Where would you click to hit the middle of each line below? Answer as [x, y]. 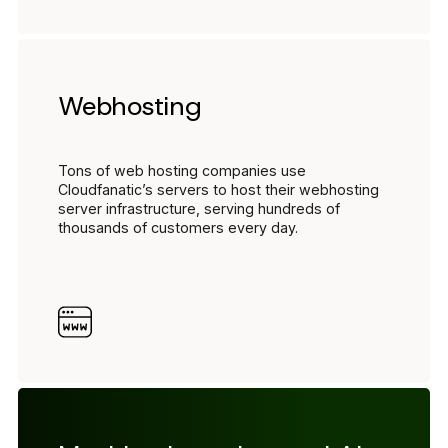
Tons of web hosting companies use [182, 170]
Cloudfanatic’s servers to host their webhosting [218, 189]
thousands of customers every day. [178, 227]
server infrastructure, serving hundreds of [199, 208]
